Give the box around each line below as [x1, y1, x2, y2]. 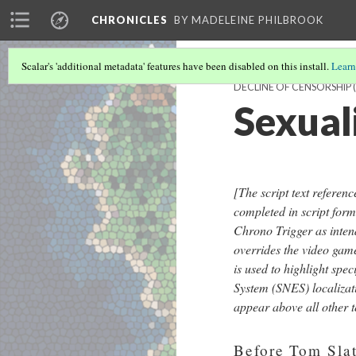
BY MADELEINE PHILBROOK [174, 14, 323, 26]
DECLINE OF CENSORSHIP [234, 81, 351, 93]
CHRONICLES [91, 14, 168, 26]
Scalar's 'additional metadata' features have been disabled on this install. [21, 59, 331, 73]
